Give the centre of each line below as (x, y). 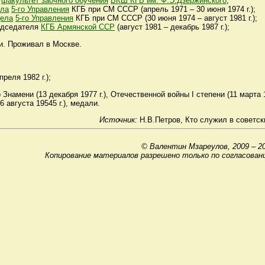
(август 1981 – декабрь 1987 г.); (172, 27)
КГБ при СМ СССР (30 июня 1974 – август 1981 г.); (165, 18)
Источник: (118, 119)
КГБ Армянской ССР (78, 27)
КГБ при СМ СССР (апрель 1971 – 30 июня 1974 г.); (162, 9)
